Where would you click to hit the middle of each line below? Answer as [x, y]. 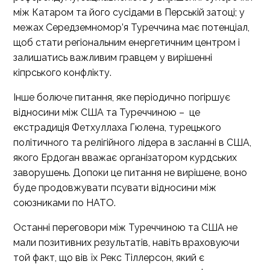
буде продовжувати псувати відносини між [115, 188]
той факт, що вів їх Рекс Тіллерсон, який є [109, 258]
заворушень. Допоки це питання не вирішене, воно [130, 173]
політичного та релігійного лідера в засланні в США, [132, 143]
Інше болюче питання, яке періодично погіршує [122, 97]
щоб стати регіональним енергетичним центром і [127, 42]
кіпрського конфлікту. [62, 73]
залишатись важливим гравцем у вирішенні [113, 58]
